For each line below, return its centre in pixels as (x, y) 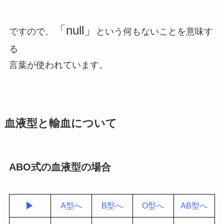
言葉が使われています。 (58, 65)
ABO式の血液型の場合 (60, 167)
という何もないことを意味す (154, 32)
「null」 (75, 30)
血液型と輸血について (60, 124)
